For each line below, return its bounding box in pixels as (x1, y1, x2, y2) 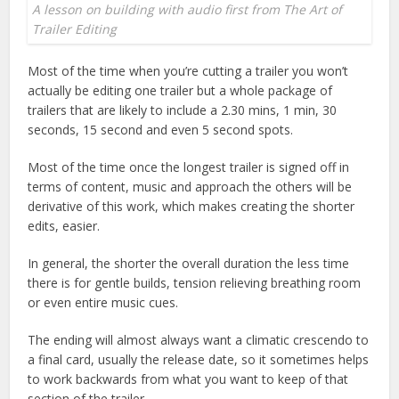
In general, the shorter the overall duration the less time (28, 254, 350, 272)
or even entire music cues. (28, 293, 179, 311)
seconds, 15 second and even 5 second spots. (28, 120, 294, 138)
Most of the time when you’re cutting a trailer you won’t (28, 61, 349, 79)
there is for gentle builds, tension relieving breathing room (28, 273, 362, 291)
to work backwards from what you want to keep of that (28, 370, 349, 387)
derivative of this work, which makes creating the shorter (28, 197, 355, 215)
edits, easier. (28, 216, 101, 234)
